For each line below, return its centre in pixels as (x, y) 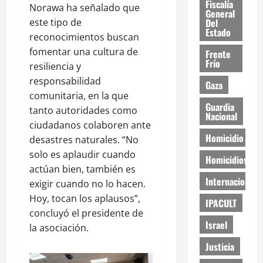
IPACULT (221, 203)
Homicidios (226, 159)
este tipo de (55, 23)
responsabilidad (65, 81)
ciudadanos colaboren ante (90, 125)
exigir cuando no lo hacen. (87, 184)
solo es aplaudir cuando (82, 155)
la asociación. (59, 228)
